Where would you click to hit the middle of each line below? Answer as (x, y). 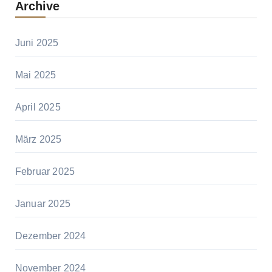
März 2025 (38, 140)
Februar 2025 (45, 172)
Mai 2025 (36, 75)
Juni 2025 (37, 43)
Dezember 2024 (50, 236)
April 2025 (38, 107)
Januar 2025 (42, 204)
